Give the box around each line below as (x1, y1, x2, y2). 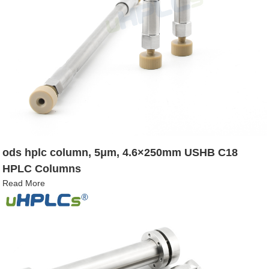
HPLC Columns (2, 162, 82, 175)
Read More (2, 178, 46, 188)
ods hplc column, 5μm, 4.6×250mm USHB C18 (2, 146, 238, 159)
